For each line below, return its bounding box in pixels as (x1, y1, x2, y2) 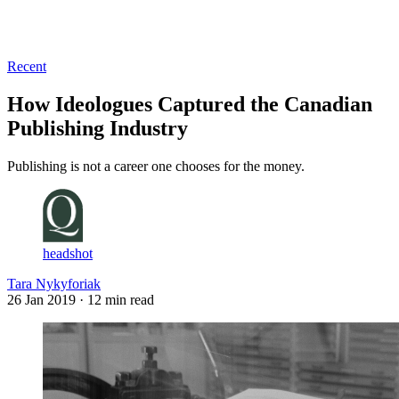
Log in (8, 27, 45, 43)
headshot (43, 245, 93, 261)
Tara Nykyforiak (7, 275, 101, 291)
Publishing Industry (7, 116, 188, 140)
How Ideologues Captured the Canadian (7, 92, 372, 116)
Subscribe (51, 27, 106, 43)
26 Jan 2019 (7, 291, 76, 307)
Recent (7, 58, 46, 74)
